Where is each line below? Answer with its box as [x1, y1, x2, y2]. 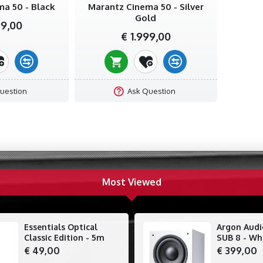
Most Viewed [102, 176, 161, 188]
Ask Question [127, 86, 176, 96]
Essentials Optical [23, 221, 97, 232]
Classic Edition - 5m [23, 232, 104, 242]
